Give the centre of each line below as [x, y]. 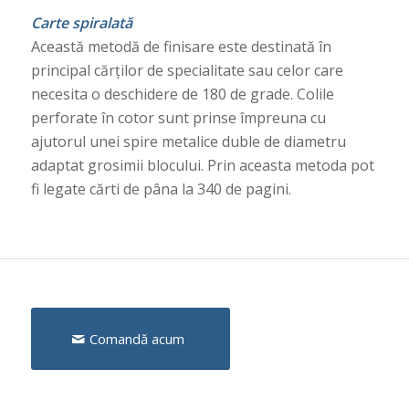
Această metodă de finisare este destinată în [181, 46]
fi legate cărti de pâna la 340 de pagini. [161, 189]
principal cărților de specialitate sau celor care [187, 70]
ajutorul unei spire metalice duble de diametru [188, 141]
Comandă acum [136, 339]
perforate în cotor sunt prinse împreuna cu [178, 117]
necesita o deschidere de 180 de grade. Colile [182, 94]
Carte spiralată [81, 22]
